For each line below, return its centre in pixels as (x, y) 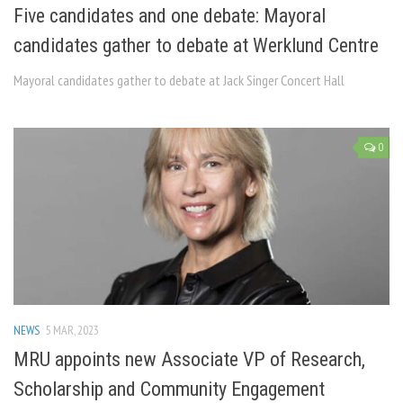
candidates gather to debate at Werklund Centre (196, 46)
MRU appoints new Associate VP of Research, (189, 360)
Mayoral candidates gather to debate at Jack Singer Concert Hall (179, 81)
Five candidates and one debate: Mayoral (170, 16)
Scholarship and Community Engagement (169, 390)
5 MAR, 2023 (72, 331)
